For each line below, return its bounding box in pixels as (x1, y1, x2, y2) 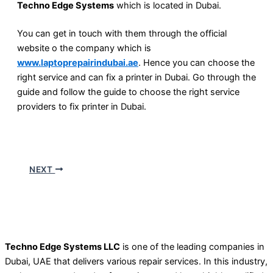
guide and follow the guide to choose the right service (17, 86, 239, 97)
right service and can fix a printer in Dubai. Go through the (17, 71, 256, 83)
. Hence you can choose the (138, 57, 255, 68)
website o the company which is (17, 42, 151, 54)
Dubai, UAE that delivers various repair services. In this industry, (5, 256, 268, 268)
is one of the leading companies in (120, 241, 264, 253)
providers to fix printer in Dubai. (17, 101, 146, 112)
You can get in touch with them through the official (17, 27, 227, 39)
